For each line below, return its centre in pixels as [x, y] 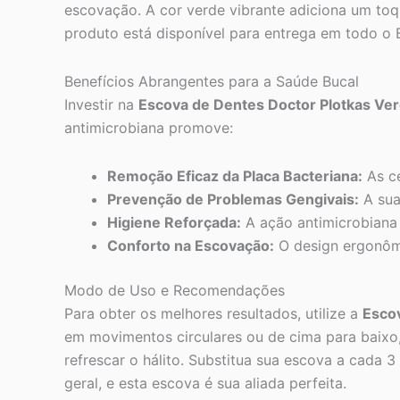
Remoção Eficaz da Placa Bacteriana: [235, 176]
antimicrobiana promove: [149, 128]
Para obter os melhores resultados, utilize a [213, 314]
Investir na [101, 105]
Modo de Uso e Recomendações [175, 291]
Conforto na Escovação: [191, 246]
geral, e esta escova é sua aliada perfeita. [205, 383]
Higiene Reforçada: [174, 223]
